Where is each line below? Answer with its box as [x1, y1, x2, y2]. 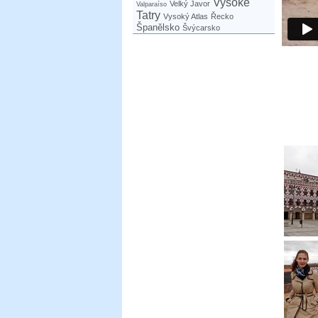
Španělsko [136, 22, 180, 33]
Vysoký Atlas [163, 12, 208, 21]
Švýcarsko [182, 23, 220, 32]
